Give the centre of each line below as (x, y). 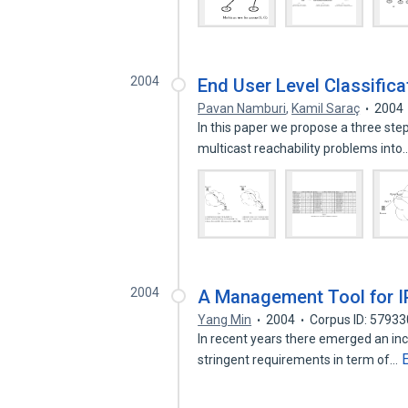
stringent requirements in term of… (300, 360)
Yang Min (225, 320)
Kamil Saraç (326, 108)
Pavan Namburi (242, 108)
